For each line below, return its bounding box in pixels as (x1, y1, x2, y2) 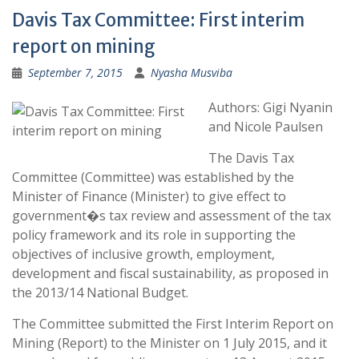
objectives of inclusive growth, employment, (12, 245, 275, 263)
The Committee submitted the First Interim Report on (12, 315, 333, 333)
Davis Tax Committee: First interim (12, 9, 305, 31)
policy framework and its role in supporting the (12, 226, 296, 244)
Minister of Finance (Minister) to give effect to (12, 188, 286, 205)
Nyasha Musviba (151, 65, 232, 80)
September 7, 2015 (28, 65, 123, 80)
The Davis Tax (208, 149, 294, 167)
